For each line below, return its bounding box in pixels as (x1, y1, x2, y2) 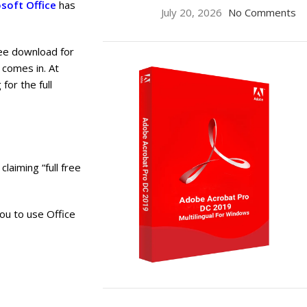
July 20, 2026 (160, 5, 222, 19)
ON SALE (145, 288, 186, 302)
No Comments (228, 5, 296, 19)
